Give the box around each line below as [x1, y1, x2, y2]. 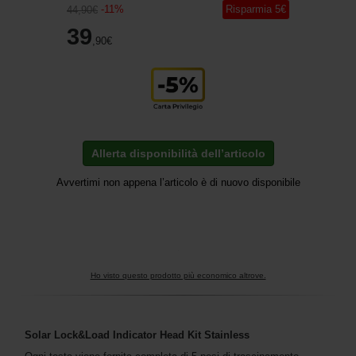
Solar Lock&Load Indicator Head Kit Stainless [25, 328, 250, 341]
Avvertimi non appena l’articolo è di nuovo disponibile [56, 176, 300, 188]
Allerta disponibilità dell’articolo [91, 147, 265, 161]
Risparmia [226, 2, 272, 15]
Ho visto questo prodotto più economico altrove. [90, 270, 266, 280]
